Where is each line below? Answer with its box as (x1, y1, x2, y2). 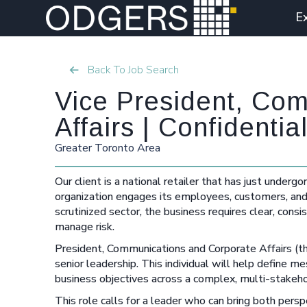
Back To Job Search (88, 62, 179, 77)
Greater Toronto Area (55, 140, 160, 156)
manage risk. (55, 219, 114, 234)
